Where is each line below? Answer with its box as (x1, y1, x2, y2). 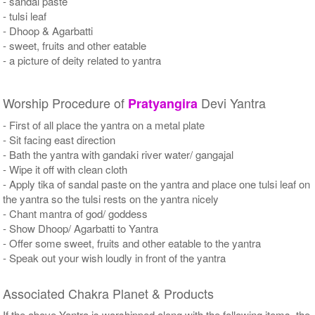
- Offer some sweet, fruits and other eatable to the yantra (3, 235, 262, 250)
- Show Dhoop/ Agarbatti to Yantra (3, 220, 159, 236)
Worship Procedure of (3, 93, 129, 112)
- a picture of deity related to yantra (3, 52, 162, 67)
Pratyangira (128, 94, 198, 112)
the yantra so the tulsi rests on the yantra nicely (3, 191, 219, 206)
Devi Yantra (198, 93, 266, 112)
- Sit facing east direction (3, 131, 116, 147)
